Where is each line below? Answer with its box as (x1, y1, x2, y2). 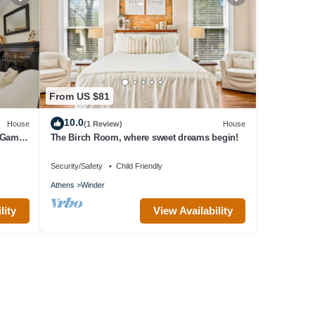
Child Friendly (115, 162, 162, 171)
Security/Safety (50, 162, 103, 171)
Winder (80, 181, 105, 190)
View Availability (153, 205, 233, 217)
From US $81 (49, 90, 110, 102)
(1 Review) (83, 119, 122, 128)
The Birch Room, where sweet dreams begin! (50, 132, 238, 143)
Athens (50, 181, 75, 190)
